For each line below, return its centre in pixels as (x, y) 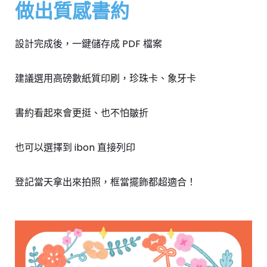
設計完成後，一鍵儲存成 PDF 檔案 (89, 44)
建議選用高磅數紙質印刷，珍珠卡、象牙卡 (105, 79)
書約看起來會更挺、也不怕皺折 (82, 113)
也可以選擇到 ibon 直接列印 (75, 148)
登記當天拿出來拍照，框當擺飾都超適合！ (105, 182)
